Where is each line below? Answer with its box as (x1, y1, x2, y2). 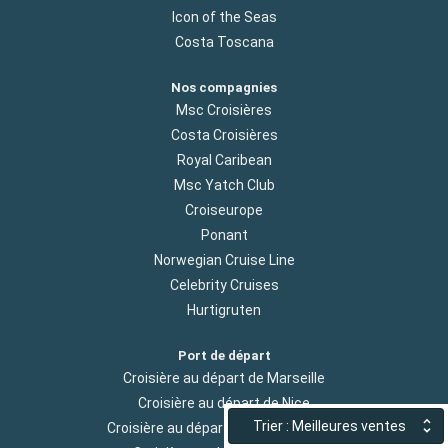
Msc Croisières (176, 101, 272, 118)
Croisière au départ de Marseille (123, 370, 325, 387)
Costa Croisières (170, 126, 278, 143)
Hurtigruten (187, 301, 261, 318)
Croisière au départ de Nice (138, 395, 310, 412)
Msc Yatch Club (173, 176, 275, 193)
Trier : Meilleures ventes (253, 417, 407, 434)
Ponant (200, 226, 248, 243)
